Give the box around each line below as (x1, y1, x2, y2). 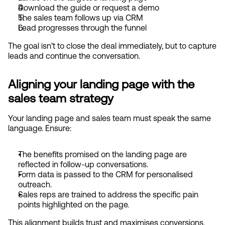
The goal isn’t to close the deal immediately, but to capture (8, 41, 216, 50)
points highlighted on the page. (18, 200, 129, 209)
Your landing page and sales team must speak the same (8, 114, 211, 123)
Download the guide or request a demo (18, 3, 159, 12)
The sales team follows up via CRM (18, 13, 143, 22)
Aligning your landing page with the (8, 77, 194, 91)
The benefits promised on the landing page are (18, 150, 187, 159)
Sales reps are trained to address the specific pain (18, 190, 198, 199)
